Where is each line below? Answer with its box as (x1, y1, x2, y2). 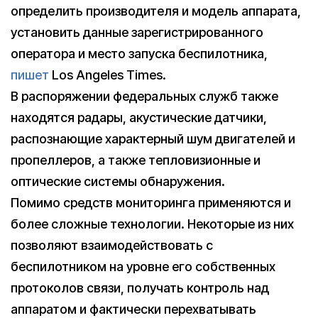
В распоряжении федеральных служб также (11, 89, 278, 104)
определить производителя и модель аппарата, (11, 4, 301, 19)
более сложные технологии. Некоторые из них (11, 216, 294, 232)
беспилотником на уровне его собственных (11, 259, 275, 275)
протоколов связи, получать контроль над (11, 280, 269, 296)
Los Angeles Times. (49, 67, 166, 83)
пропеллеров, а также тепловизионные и (11, 153, 261, 168)
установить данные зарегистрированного (11, 25, 263, 40)
